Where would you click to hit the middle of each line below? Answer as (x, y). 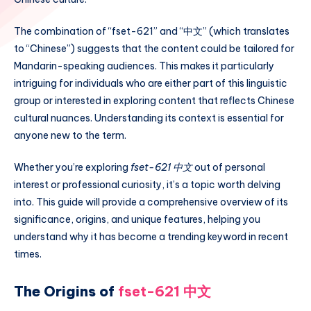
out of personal (229, 167)
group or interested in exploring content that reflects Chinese (154, 101)
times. (28, 254)
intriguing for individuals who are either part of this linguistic (151, 84)
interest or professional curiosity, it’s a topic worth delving (147, 184)
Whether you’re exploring (72, 167)
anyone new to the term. (70, 136)
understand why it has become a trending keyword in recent (151, 236)
